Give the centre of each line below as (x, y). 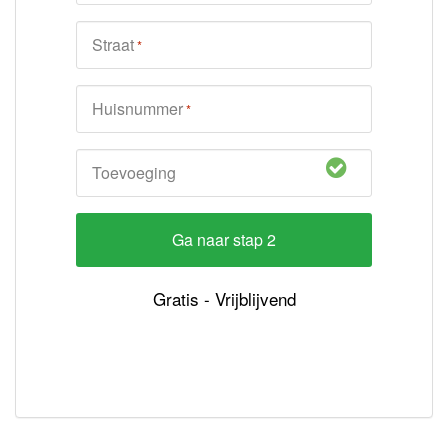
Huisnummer (137, 108)
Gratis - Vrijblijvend (224, 298)
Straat (113, 44)
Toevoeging (134, 172)
